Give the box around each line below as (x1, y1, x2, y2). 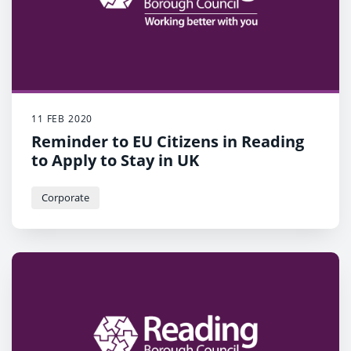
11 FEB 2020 (31, 112, 93, 126)
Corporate (42, 190, 89, 205)
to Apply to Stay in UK (31, 150, 199, 172)
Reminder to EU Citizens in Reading (31, 131, 304, 153)
